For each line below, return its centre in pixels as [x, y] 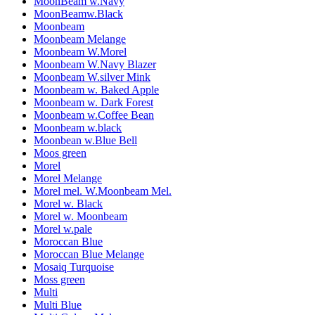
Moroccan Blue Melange [89, 255]
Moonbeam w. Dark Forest [94, 103]
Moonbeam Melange [80, 39]
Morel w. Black [68, 204]
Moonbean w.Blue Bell [85, 141]
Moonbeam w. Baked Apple [96, 90]
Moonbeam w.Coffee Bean [94, 115]
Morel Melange [68, 179]
